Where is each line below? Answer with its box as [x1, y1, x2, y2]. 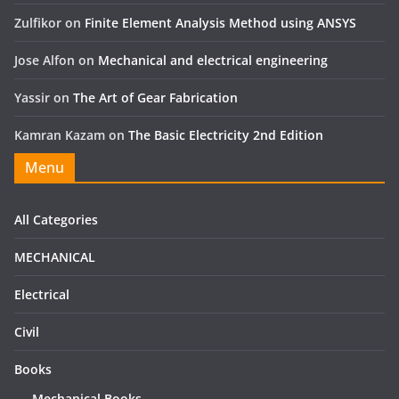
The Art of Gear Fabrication [73, 88, 238, 106]
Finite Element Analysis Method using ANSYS [85, 13, 356, 31]
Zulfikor [14, 13, 61, 31]
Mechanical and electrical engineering [98, 51, 328, 69]
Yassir [14, 88, 50, 106]
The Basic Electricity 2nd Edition [128, 126, 323, 143]
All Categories [14, 210, 98, 228]
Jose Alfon [14, 51, 75, 69]
